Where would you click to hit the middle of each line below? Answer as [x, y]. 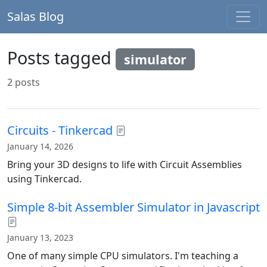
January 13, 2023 [40, 237]
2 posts [24, 82]
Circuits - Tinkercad [60, 130]
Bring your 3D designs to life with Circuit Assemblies [125, 164]
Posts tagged [61, 58]
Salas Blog [35, 16]
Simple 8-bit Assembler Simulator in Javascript [133, 207]
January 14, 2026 [40, 146]
